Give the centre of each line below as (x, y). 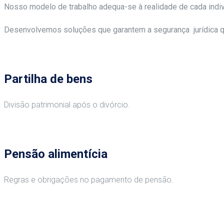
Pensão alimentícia (56, 154)
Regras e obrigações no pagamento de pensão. (89, 179)
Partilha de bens (48, 79)
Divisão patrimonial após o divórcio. (67, 104)
